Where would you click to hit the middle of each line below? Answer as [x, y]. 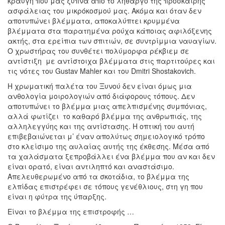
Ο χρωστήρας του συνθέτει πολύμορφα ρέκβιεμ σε [98, 51]
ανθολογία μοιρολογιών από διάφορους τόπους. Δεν [101, 96]
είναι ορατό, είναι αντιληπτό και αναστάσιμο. [91, 166]
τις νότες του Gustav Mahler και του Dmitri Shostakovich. [102, 71]
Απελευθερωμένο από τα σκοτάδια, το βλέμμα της [98, 177]
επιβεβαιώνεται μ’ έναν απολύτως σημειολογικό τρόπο [106, 136]
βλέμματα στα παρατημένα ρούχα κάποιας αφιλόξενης [110, 31]
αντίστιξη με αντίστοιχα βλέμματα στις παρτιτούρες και [111, 61]
